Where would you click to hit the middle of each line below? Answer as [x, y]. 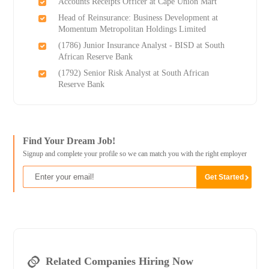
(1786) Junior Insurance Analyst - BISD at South [141, 46]
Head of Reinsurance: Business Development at [138, 18]
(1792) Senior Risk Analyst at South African [133, 73]
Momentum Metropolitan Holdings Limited [132, 29]
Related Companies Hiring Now [119, 261]
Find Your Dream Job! [69, 141]
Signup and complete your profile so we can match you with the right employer [134, 154]
